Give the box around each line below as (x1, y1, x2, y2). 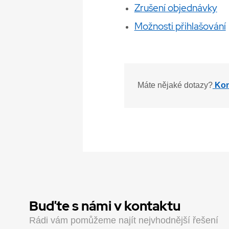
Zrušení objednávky (134, 1, 217, 15)
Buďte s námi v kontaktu (29, 197, 180, 215)
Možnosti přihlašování (134, 19, 226, 33)
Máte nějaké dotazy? (137, 81, 213, 90)
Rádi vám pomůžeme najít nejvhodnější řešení (29, 215, 218, 226)
